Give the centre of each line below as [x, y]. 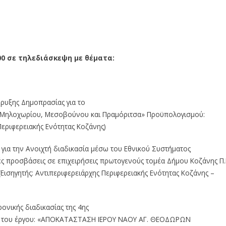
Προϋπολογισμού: [176, 114]
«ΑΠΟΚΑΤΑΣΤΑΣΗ [67, 219]
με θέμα [89, 58]
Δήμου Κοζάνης [192, 160]
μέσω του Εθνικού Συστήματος [141, 148]
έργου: [25, 219]
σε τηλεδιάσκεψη [40, 58]
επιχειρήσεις [78, 160]
